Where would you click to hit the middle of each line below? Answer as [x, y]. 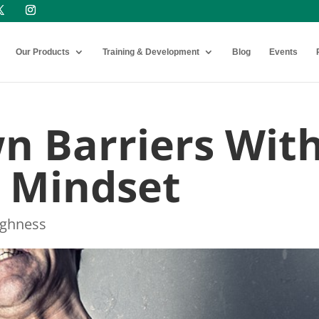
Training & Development [151, 52]
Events [283, 52]
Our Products [43, 52]
